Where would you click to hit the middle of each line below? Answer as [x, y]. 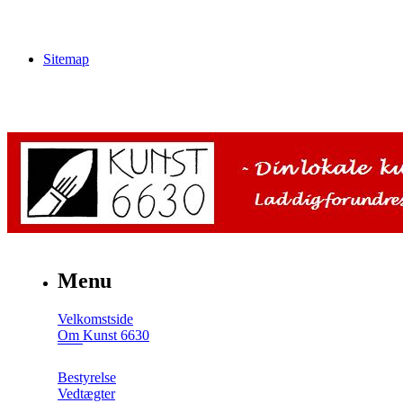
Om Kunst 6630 [103, 335]
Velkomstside [95, 318]
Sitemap [66, 58]
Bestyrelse [87, 377]
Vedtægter [86, 393]
